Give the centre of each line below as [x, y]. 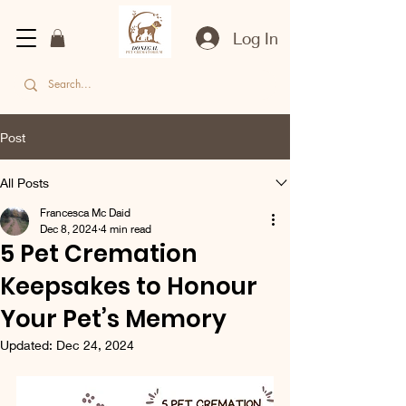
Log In [256, 38]
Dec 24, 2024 [95, 345]
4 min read [126, 229]
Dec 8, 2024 [69, 229]
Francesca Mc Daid [85, 213]
